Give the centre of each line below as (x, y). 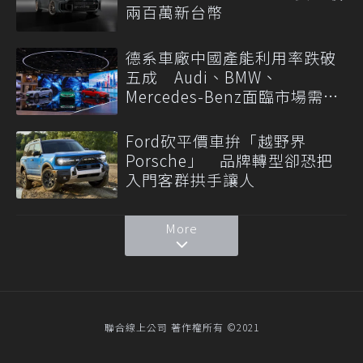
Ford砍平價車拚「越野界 (216, 141)
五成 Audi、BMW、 (202, 76)
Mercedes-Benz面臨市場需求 (233, 96)
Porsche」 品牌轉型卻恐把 (229, 160)
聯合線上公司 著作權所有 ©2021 (181, 327)
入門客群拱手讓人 (190, 180)
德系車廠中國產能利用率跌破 (231, 57)
